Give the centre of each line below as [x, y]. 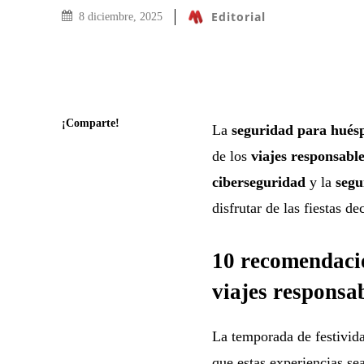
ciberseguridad [258, 182]
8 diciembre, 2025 [121, 17]
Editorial [238, 16]
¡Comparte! [91, 123]
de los [231, 156]
